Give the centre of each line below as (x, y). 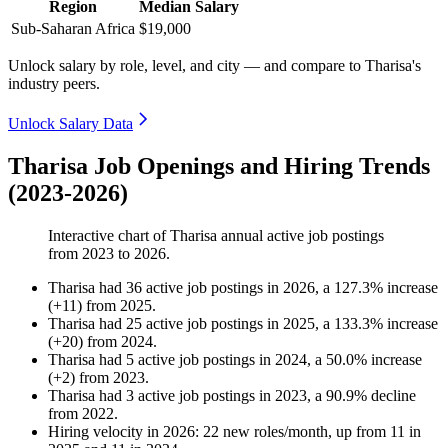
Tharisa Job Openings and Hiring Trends (219, 166)
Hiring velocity (95, 432)
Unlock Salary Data (70, 124)
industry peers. (54, 84)
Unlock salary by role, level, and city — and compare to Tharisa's (214, 66)
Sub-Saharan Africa (73, 29)
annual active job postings (300, 236)
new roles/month (273, 432)
